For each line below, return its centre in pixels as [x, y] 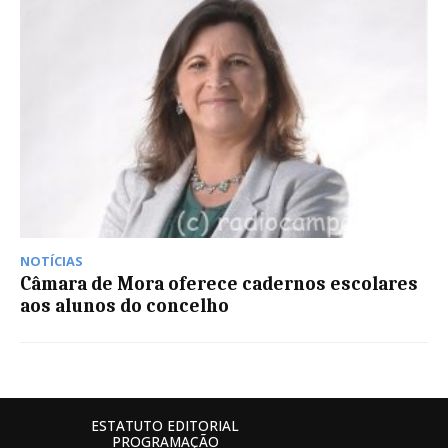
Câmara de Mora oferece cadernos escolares [219, 284]
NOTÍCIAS [51, 261]
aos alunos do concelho [124, 306]
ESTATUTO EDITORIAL [165, 426]
